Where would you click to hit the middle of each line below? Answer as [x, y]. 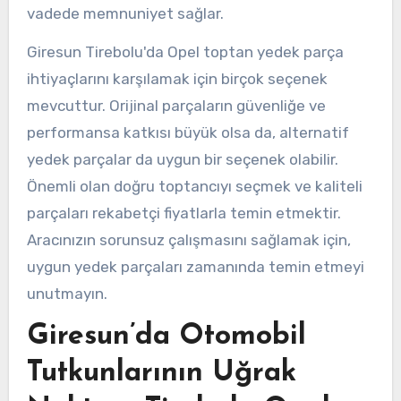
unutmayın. [67, 294]
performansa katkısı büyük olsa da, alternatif [188, 133]
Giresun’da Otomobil [166, 337]
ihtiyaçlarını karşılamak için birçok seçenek [177, 79]
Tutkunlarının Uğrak [161, 374]
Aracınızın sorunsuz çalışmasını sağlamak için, [188, 240]
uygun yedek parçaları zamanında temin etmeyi [195, 267]
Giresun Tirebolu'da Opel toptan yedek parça [185, 52]
